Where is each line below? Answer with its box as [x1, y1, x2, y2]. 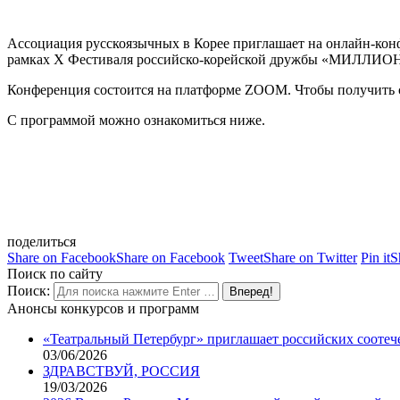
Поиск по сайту [7, 265, 103, 281]
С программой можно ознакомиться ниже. [7, 112, 265, 128]
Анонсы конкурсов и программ [7, 300, 199, 316]
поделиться [7, 233, 76, 249]
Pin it [361, 249, 390, 265]
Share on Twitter [263, 249, 357, 265]
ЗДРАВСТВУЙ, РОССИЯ [43, 362, 200, 379]
